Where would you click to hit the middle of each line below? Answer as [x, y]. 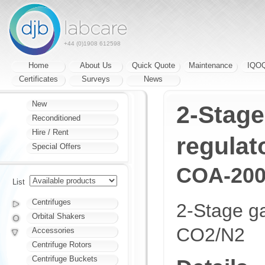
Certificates [38, 79]
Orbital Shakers [59, 216]
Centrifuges [51, 202]
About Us [96, 65]
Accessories [53, 230]
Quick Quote [153, 65]
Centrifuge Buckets [65, 259]
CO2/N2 [211, 235]
